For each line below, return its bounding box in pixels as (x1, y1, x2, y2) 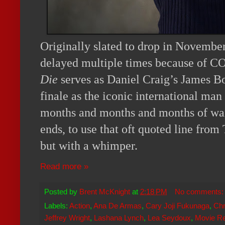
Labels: (44, 201, 69, 210)
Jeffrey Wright (44, 213, 90, 222)
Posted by (44, 187, 79, 196)
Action (69, 201, 90, 210)
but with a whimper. (40, 139, 141, 152)
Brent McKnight (79, 187, 130, 196)
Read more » (40, 161, 88, 171)
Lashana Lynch (94, 213, 144, 222)
